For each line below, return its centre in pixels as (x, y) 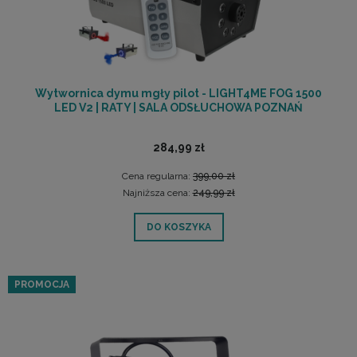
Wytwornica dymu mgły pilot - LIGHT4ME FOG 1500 (178, 94)
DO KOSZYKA (178, 228)
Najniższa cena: (157, 192)
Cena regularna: (157, 177)
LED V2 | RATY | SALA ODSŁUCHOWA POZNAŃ (178, 108)
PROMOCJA (42, 285)
